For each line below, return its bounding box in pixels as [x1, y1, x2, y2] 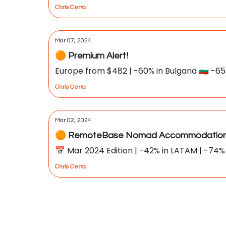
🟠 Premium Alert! [55, 51, 128, 61]
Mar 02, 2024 [55, 117, 91, 124]
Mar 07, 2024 [55, 37, 91, 44]
